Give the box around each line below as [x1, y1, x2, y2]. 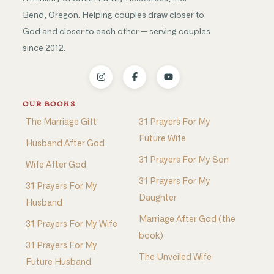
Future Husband [25, 257, 91, 267]
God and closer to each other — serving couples [22, 27, 210, 36]
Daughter [139, 193, 177, 202]
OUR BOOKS [22, 100, 76, 108]
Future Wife [139, 134, 186, 143]
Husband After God [25, 139, 105, 148]
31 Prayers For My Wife [25, 220, 117, 229]
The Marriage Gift [25, 117, 97, 127]
